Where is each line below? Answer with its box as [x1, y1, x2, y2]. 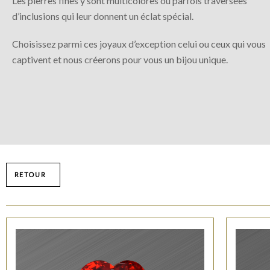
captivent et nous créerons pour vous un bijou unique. [12, 53, 228, 65]
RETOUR [14, 171, 46, 178]
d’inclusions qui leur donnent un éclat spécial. [12, 10, 193, 22]
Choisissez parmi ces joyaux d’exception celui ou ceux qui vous [12, 37, 266, 49]
